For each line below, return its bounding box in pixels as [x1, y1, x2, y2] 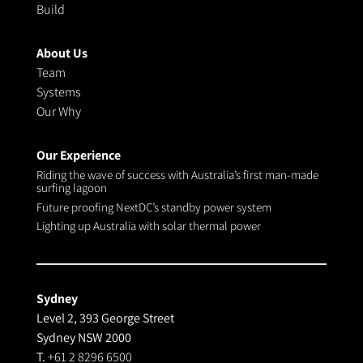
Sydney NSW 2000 [36, 328, 131, 346]
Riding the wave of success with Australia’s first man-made [36, 167, 318, 183]
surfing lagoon [36, 180, 107, 196]
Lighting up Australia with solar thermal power [36, 218, 261, 234]
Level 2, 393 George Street [36, 309, 174, 327]
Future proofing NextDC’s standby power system [36, 199, 271, 215]
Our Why [36, 103, 81, 121]
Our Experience [36, 147, 121, 164]
